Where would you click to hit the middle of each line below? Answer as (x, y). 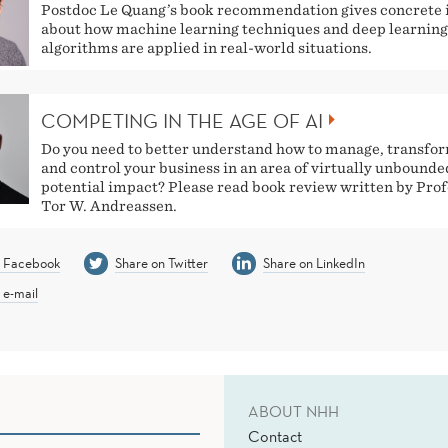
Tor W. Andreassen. (109, 205)
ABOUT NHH (293, 411)
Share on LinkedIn (313, 262)
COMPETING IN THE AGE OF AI (182, 120)
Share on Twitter (161, 262)
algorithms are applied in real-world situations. (206, 48)
